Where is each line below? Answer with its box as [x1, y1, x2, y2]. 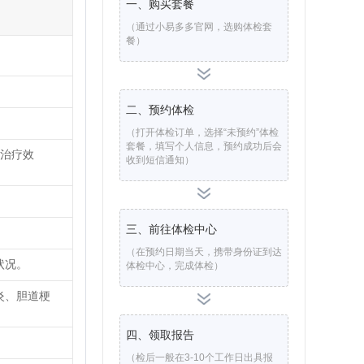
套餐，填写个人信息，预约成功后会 [126, 141, 282, 152]
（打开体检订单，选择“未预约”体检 [126, 127, 279, 138]
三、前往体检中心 [126, 223, 217, 236]
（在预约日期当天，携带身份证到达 [126, 246, 282, 258]
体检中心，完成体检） [126, 260, 223, 271]
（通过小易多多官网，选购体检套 [126, 21, 272, 32]
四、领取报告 [126, 328, 194, 341]
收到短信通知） [126, 154, 194, 166]
